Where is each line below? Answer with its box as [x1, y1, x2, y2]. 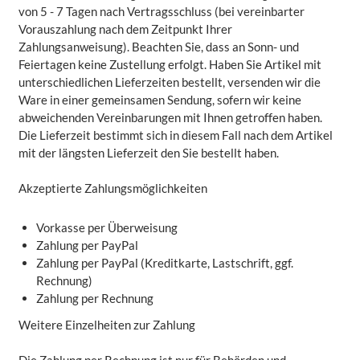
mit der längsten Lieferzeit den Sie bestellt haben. [18, 145, 279, 160]
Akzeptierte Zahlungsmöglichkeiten [18, 181, 207, 196]
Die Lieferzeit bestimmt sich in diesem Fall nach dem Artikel [18, 127, 333, 142]
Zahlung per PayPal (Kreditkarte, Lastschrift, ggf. [36, 255, 293, 270]
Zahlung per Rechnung [36, 290, 153, 305]
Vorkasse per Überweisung [36, 219, 178, 235]
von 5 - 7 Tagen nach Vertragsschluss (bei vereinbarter [18, 3, 305, 18]
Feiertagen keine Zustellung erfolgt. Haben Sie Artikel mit [18, 56, 321, 72]
